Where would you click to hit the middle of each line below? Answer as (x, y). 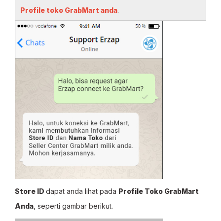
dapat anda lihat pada (82, 191)
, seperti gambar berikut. (73, 206)
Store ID (30, 191)
